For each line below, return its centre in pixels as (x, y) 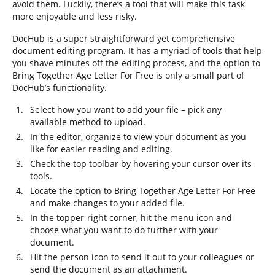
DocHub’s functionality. (60, 87)
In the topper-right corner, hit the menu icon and (131, 218)
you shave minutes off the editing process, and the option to (136, 63)
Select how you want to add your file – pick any (126, 110)
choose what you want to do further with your (124, 230)
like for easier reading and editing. (101, 149)
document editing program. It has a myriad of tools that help (137, 51)
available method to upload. (88, 122)
